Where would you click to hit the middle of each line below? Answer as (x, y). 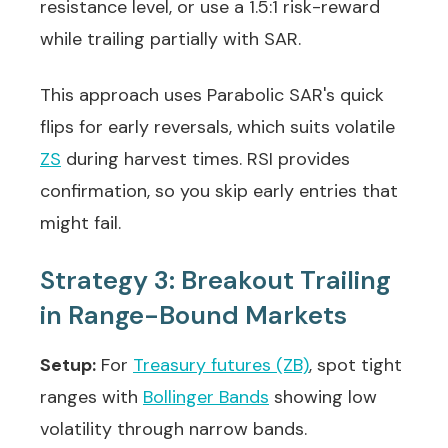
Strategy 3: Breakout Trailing (215, 280)
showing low (323, 397)
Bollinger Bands (206, 397)
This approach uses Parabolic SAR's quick (212, 95)
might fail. (80, 223)
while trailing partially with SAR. (170, 39)
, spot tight (355, 365)
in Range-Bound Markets (193, 315)
